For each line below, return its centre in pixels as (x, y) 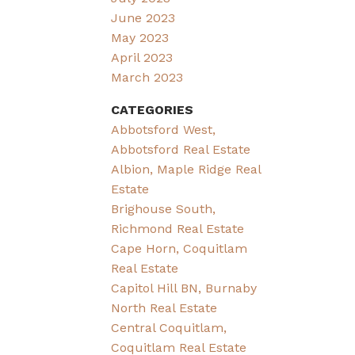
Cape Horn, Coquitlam (179, 248)
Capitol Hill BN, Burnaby (184, 288)
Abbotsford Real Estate (181, 149)
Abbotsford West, (164, 129)
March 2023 (147, 77)
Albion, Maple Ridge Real (186, 169)
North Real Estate (164, 307)
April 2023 (142, 57)
